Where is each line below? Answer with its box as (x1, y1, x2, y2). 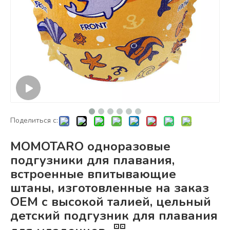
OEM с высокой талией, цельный (10, 194, 211, 210)
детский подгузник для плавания (10, 207, 218, 224)
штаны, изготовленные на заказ (10, 180, 209, 196)
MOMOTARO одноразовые (10, 138, 170, 155)
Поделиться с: (10, 116, 58, 125)
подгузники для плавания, (10, 152, 175, 168)
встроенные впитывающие (10, 166, 176, 182)
